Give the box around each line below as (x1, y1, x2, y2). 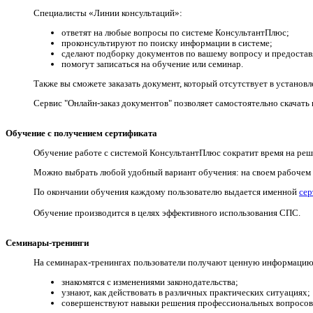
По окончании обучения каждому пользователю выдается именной (34, 187, 299, 198)
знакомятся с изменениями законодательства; (61, 277, 238, 288)
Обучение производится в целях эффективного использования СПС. (34, 208, 303, 219)
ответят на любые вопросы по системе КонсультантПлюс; (61, 27, 289, 38)
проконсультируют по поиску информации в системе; (61, 38, 272, 49)
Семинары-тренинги (6, 238, 89, 249)
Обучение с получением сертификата (6, 128, 157, 139)
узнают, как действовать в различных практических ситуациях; (61, 287, 310, 298)
